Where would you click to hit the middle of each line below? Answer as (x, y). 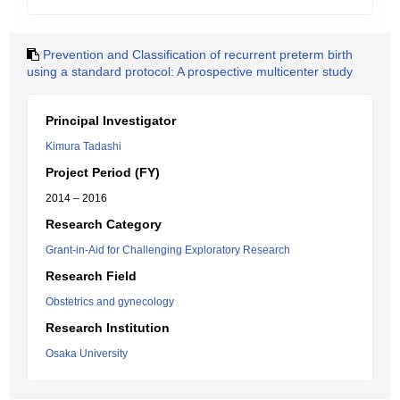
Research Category (104, 224)
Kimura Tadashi (83, 146)
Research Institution (108, 328)
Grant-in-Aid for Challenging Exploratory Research (168, 250)
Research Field (91, 276)
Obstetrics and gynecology (110, 302)
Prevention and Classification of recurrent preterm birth (198, 54)
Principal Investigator (111, 121)
